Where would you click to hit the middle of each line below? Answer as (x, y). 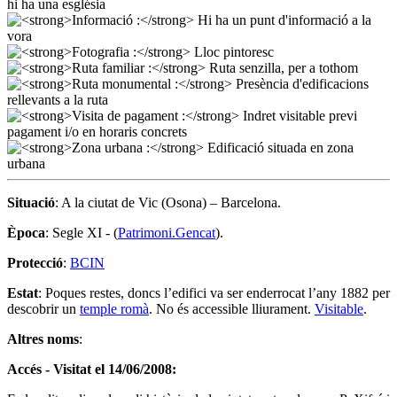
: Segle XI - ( (82, 232)
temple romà (114, 308)
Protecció (35, 262)
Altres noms (43, 339)
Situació (31, 202)
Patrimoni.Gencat (167, 232)
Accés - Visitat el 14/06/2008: (92, 369)
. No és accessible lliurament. (232, 308)
